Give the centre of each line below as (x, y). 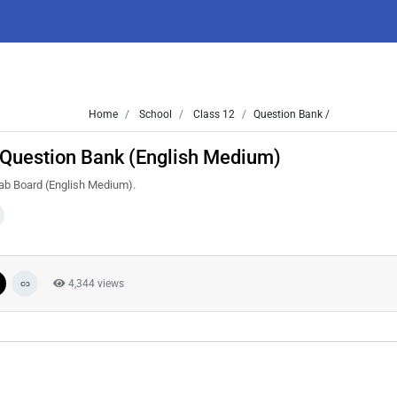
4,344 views (95, 284)
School (154, 114)
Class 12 (212, 114)
